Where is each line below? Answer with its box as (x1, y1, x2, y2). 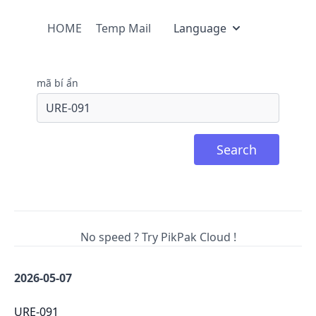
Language (174, 20, 226, 36)
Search (217, 141, 257, 158)
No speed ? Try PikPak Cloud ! (80, 229, 236, 245)
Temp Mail (96, 20, 151, 36)
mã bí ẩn (37, 76, 78, 90)
